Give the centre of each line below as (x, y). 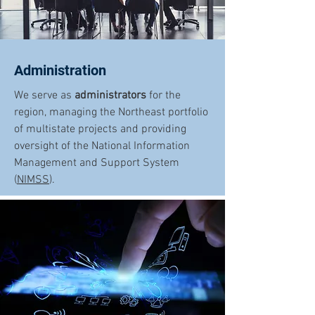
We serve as (44, 96)
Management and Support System (97, 163)
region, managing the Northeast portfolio (111, 112)
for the (163, 96)
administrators (110, 96)
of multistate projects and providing (100, 129)
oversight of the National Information (102, 146)
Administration (60, 70)
